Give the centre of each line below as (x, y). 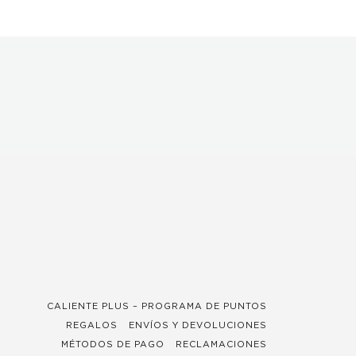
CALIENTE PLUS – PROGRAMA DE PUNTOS (157, 306)
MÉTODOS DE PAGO (113, 344)
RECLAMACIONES (221, 344)
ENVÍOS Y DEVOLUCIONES (198, 325)
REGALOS (92, 325)
